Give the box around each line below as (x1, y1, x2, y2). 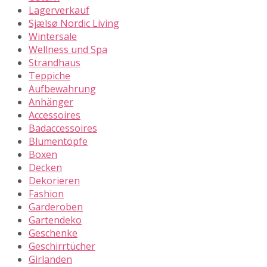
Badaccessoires (29, 122, 97, 135)
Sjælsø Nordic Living (29, 17, 119, 30)
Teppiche (29, 69, 70, 83)
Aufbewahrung (29, 82, 96, 96)
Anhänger (29, 95, 73, 109)
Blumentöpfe (29, 135, 88, 148)
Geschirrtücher (29, 240, 95, 253)
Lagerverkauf (29, 4, 89, 17)
